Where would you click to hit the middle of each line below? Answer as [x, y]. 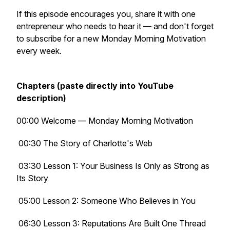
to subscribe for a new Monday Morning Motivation [111, 39]
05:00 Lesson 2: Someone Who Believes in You [106, 201]
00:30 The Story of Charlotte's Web [84, 143]
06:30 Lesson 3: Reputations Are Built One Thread [111, 223]
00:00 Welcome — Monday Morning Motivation [105, 121]
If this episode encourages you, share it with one [106, 14]
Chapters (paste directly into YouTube [95, 86]
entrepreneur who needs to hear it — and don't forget [115, 26]
